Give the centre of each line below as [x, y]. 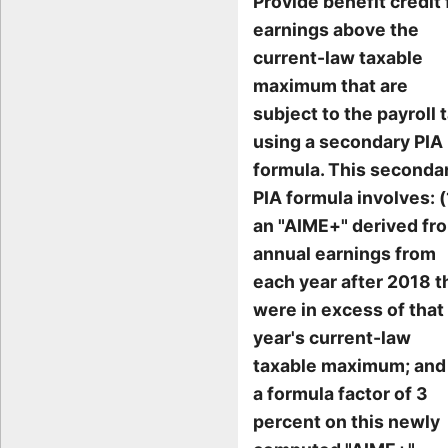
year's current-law [332, 338]
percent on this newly [346, 422]
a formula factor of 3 [340, 394]
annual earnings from [344, 254]
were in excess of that [348, 310]
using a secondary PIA [348, 142]
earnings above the [336, 30]
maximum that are [330, 86]
